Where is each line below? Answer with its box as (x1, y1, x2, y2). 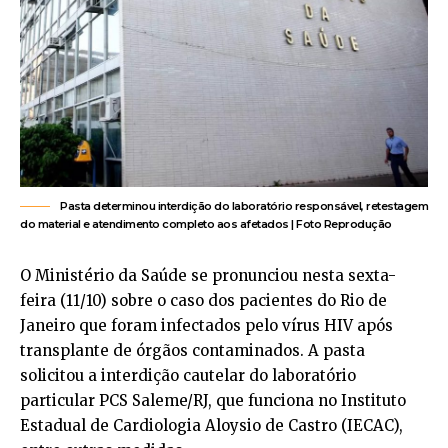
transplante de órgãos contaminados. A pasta (20, 341, 365, 361)
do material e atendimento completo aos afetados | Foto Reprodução (20, 217, 392, 232)
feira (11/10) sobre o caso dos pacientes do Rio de (20, 291, 387, 311)
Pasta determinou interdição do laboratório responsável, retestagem (60, 199, 428, 214)
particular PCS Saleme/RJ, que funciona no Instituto (20, 391, 406, 411)
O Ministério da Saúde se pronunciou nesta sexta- (20, 266, 396, 286)
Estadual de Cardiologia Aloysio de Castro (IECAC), (20, 416, 403, 436)
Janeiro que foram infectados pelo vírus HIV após (20, 316, 393, 336)
